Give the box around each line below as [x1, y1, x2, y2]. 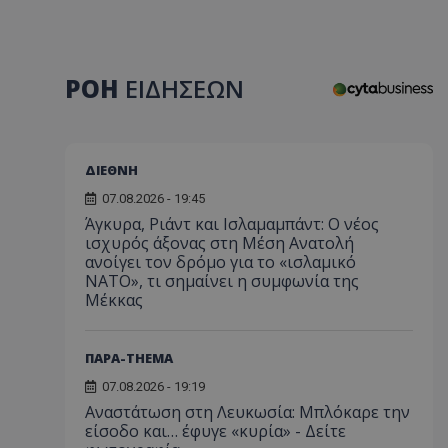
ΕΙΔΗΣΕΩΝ [125, 72, 244, 105]
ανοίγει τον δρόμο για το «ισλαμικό [85, 250, 356, 273]
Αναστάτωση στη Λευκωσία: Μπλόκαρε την [85, 400, 410, 423]
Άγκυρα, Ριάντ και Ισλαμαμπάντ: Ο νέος [85, 212, 379, 235]
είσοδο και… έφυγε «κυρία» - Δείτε [85, 419, 346, 442]
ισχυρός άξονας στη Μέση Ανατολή [85, 231, 354, 254]
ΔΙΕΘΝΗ [85, 160, 138, 179]
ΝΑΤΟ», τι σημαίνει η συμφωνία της [85, 269, 359, 292]
